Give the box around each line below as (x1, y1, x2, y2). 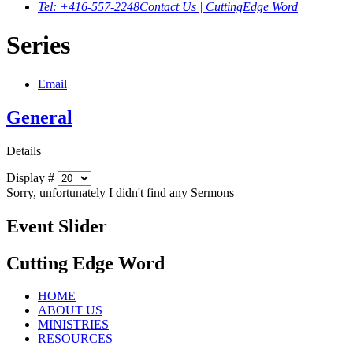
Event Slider (6, 215, 107, 236)
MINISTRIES (38, 318, 109, 332)
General (6, 106, 72, 128)
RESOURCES (38, 332, 113, 346)
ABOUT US (38, 303, 102, 318)
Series (6, 31, 70, 60)
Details (6, 143, 41, 158)
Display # (6, 170, 58, 184)
